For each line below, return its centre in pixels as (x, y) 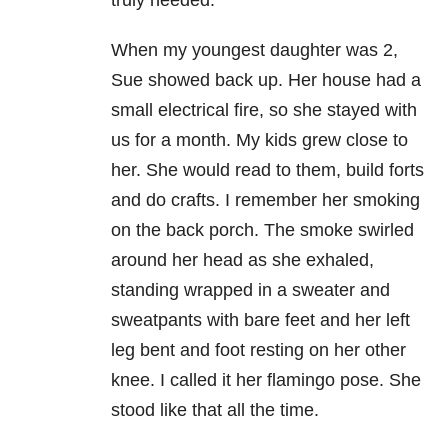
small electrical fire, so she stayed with (264, 110)
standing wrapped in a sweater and (250, 290)
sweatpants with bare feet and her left (260, 320)
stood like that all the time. (215, 410)
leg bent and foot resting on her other (258, 350)
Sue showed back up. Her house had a (266, 80)
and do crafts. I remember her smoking (265, 200)
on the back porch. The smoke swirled (262, 230)
